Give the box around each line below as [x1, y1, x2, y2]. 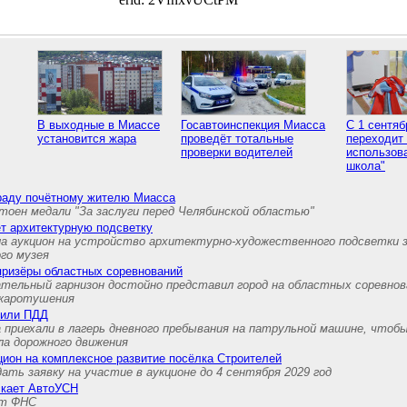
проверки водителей [181, 145, 293, 159]
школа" [346, 159, 385, 173]
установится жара [37, 132, 136, 145]
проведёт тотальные [181, 132, 293, 145]
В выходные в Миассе [37, 118, 160, 132]
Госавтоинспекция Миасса [181, 118, 325, 132]
